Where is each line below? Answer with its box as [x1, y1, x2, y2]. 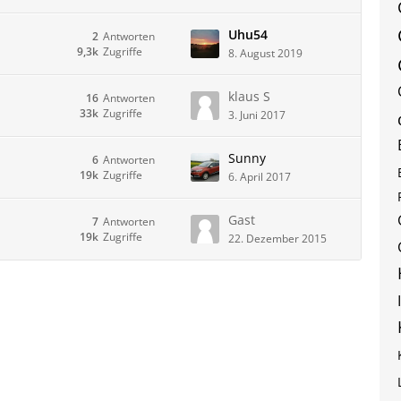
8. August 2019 [228, 46, 303, 61]
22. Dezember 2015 [228, 231, 327, 246]
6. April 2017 [228, 169, 291, 184]
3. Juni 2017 [228, 107, 286, 123]
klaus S [228, 88, 270, 105]
